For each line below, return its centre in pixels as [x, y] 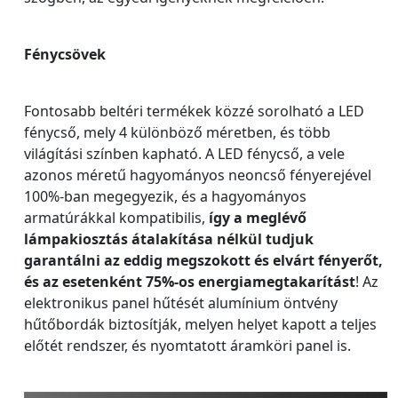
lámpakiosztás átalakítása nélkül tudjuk [169, 239]
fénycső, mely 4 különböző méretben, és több [177, 133]
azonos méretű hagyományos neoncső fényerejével [198, 175]
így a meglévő [258, 218]
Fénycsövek [65, 55]
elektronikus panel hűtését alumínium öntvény [181, 303]
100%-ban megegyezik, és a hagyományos [165, 197]
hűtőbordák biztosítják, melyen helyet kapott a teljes [200, 325]
